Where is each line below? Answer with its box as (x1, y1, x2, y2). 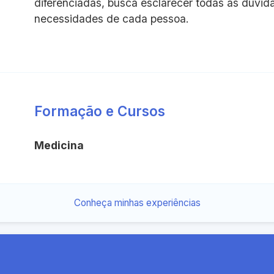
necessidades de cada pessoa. (34, 12, 189, 26)
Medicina (34, 139, 84, 152)
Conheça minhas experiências (73, 197, 201, 209)
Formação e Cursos (34, 103, 165, 120)
